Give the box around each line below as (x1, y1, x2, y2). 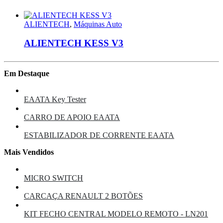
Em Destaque (4, 69, 49, 78)
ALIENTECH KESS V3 (24, 38, 123, 49)
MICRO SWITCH (24, 173, 83, 182)
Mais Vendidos (4, 147, 54, 156)
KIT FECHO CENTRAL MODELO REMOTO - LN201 (24, 209, 208, 218)
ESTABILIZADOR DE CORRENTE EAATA (24, 130, 174, 139)
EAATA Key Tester (24, 95, 86, 104)
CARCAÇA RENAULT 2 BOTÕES (24, 191, 143, 200)
